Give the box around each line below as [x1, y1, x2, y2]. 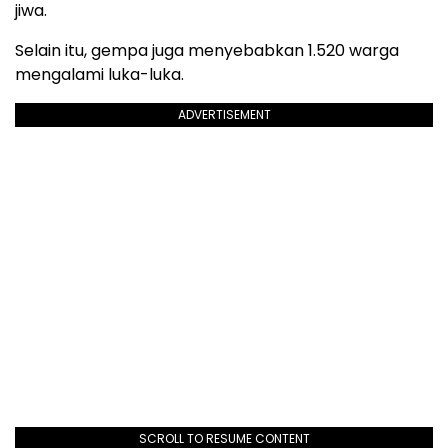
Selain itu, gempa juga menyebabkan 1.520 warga [15, 38, 399, 62]
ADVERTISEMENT [177, 105, 271, 123]
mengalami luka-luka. [15, 62, 184, 86]
